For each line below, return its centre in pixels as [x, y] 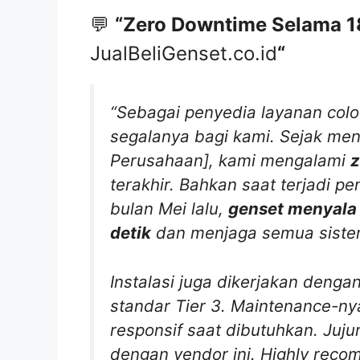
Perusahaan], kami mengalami [230, 161]
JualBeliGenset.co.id [184, 54]
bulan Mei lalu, [169, 209]
